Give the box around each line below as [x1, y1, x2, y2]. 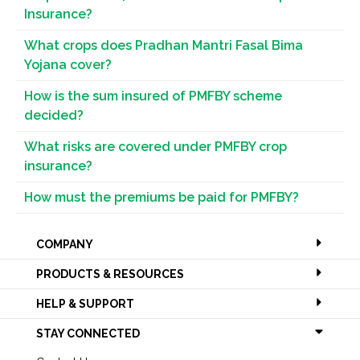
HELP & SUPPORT [36, 297, 134, 310]
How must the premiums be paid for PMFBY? [24, 190, 299, 205]
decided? [24, 108, 84, 123]
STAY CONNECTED [36, 327, 140, 340]
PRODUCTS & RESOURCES [36, 268, 184, 280]
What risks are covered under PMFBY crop [24, 139, 287, 154]
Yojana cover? [24, 57, 112, 72]
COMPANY [36, 238, 93, 251]
